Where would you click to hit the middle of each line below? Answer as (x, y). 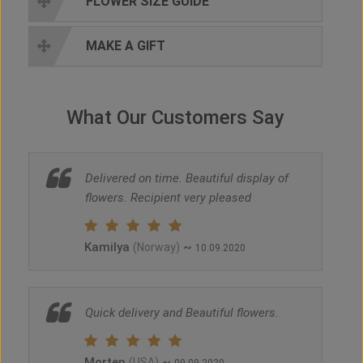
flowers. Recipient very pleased (168, 198)
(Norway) (156, 248)
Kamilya (109, 248)
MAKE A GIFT (126, 46)
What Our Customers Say (175, 118)
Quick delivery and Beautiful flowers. (182, 313)
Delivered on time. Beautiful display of (187, 179)
